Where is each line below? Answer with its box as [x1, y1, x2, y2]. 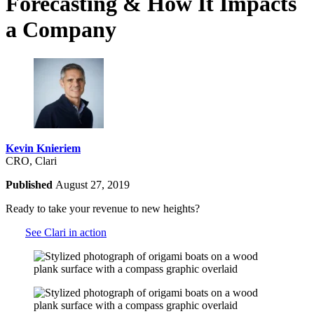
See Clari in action [25, 226, 107, 238]
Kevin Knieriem [6, 142, 81, 154]
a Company [6, 17, 116, 43]
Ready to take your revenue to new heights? [6, 202, 200, 214]
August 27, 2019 [55, 178, 130, 191]
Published [6, 178, 55, 191]
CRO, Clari [6, 154, 57, 167]
